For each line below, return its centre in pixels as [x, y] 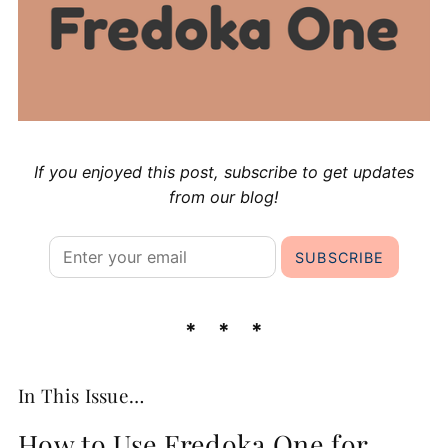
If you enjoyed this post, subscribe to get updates [224, 172]
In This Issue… [81, 395]
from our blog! [224, 197]
